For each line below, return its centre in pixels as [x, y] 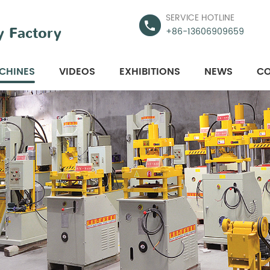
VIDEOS [77, 72]
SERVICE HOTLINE [200, 18]
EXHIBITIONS [150, 72]
